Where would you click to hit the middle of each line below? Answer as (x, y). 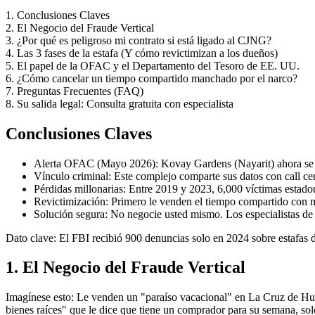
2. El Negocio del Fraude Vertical (80, 27)
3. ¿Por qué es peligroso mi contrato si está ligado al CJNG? (139, 40)
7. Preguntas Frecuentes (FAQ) (75, 91)
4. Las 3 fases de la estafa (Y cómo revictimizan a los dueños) (142, 53)
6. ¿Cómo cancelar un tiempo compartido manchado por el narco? (152, 78)
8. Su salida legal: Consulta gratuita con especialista (120, 103)
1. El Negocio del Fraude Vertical (126, 268)
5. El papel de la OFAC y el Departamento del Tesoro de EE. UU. (153, 65)
